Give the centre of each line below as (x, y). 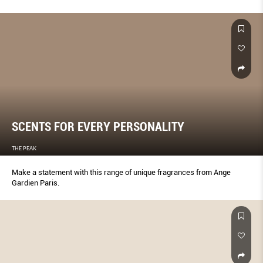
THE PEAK (24, 149)
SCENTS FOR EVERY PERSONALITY (98, 127)
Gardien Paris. (36, 183)
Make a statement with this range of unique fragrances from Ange (121, 173)
